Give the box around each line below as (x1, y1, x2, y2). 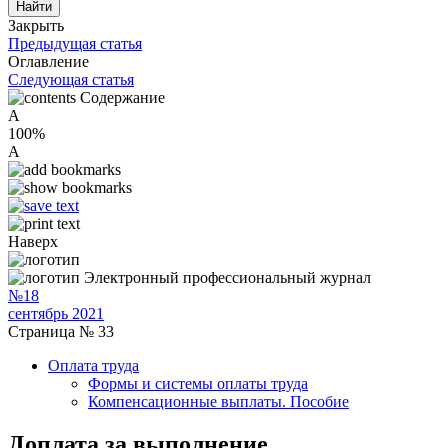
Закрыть (8, 17, 64, 34)
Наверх (8, 233, 58, 250)
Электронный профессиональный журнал (84, 269, 371, 286)
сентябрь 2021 (8, 305, 104, 322)
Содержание (80, 89, 165, 106)
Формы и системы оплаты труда (88, 375, 308, 392)
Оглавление (8, 53, 89, 70)
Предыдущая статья (8, 35, 142, 52)
